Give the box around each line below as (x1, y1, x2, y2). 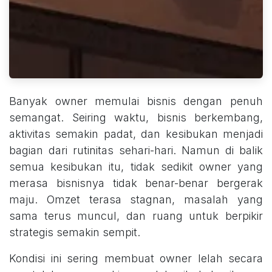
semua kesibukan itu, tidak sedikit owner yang (9, 160, 263, 174)
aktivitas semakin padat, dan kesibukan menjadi (9, 127, 263, 141)
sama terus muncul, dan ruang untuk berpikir (9, 209, 263, 223)
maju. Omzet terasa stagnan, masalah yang (9, 193, 263, 206)
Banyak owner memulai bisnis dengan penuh (9, 95, 263, 108)
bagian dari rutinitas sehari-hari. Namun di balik (9, 144, 263, 157)
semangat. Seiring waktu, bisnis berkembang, (9, 111, 263, 124)
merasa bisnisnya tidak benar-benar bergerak (9, 177, 263, 190)
